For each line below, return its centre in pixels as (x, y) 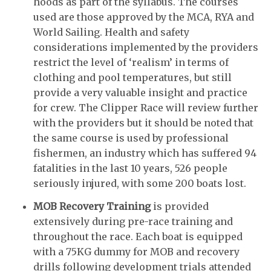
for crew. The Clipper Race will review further (146, 108)
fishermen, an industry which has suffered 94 (145, 153)
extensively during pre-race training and (133, 221)
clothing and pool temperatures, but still (132, 78)
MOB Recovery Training (92, 206)
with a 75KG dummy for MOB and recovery (136, 251)
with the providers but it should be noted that (143, 123)
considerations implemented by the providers (146, 47)
